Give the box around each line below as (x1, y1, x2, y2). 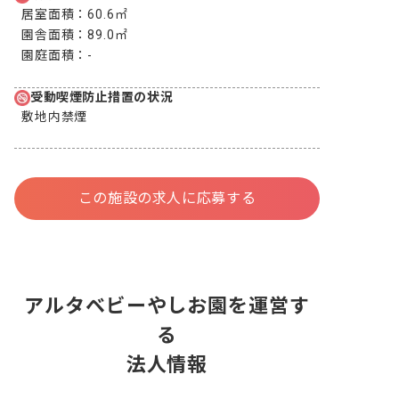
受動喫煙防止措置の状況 (30, 90, 174, 105)
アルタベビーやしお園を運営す (24, 295, 310, 318)
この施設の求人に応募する (77, 190, 256, 208)
